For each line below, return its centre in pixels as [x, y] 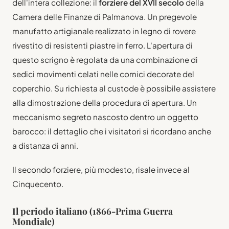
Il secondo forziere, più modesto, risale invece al [101, 170]
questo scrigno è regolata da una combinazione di [105, 60]
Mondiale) [33, 221]
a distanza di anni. [45, 146]
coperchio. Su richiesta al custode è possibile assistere [114, 88]
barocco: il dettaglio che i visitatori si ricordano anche [112, 131]
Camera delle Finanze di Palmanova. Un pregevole [105, 17]
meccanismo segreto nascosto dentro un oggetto [105, 117]
